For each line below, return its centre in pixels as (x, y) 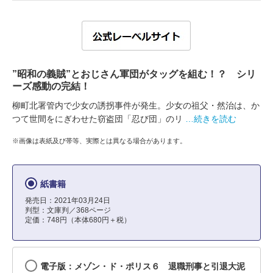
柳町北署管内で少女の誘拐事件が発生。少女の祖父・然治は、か (136, 105)
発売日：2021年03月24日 (68, 200)
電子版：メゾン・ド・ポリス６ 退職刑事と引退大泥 (143, 266)
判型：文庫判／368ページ (68, 210)
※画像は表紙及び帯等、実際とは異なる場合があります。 (99, 140)
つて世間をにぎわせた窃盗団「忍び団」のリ (97, 119)
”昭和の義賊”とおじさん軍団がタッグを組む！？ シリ (134, 74)
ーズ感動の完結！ (51, 86)
